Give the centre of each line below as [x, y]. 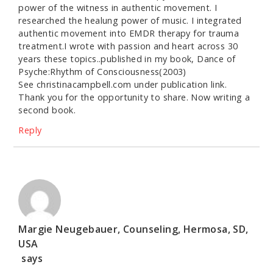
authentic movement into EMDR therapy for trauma [129, 34]
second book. [47, 110]
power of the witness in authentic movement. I [118, 8]
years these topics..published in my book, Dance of [127, 59]
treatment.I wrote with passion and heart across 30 [128, 46]
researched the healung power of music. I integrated [130, 21]
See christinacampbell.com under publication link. [122, 85]
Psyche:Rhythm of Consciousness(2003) [102, 72]
